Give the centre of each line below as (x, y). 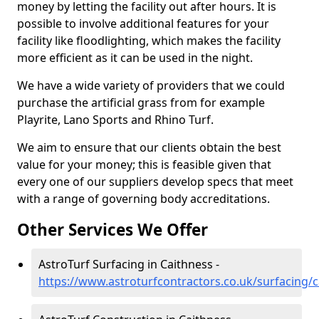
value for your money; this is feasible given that (144, 164)
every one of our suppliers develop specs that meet (155, 182)
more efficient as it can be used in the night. (135, 58)
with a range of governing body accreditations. (143, 199)
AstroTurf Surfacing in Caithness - (129, 264)
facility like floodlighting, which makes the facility (149, 41)
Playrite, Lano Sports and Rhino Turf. (115, 120)
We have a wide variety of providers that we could (151, 85)
